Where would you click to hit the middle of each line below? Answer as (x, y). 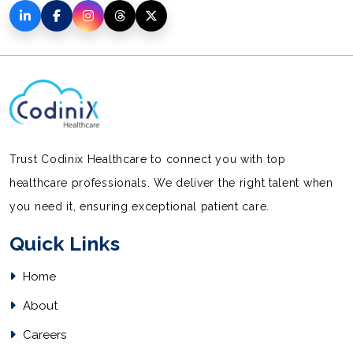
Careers (43, 334)
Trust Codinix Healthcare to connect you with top (148, 159)
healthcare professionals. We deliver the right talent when (171, 182)
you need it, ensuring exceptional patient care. (139, 206)
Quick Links (65, 243)
